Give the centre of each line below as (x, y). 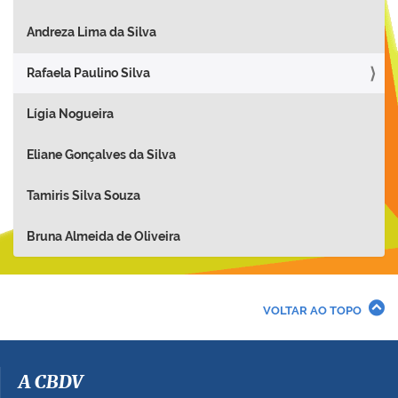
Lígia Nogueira (70, 114)
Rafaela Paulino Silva (88, 73)
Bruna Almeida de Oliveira (103, 236)
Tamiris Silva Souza (84, 195)
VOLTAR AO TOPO (312, 310)
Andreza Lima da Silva (92, 32)
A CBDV (51, 383)
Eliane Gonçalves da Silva (101, 155)
